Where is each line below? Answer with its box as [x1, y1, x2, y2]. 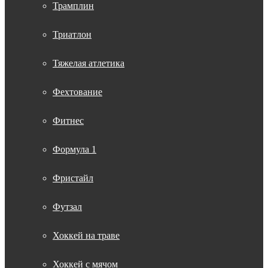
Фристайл [53, 173, 93, 183]
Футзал [53, 202, 82, 212]
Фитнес [53, 115, 84, 126]
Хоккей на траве [53, 230, 120, 240]
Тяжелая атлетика [53, 58, 124, 68]
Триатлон [53, 29, 92, 39]
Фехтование [53, 87, 102, 97]
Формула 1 [53, 144, 96, 154]
